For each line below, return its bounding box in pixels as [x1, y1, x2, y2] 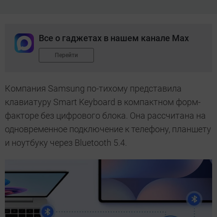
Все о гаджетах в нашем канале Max [39, 33, 189, 44]
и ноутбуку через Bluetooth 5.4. [5, 138, 127, 148]
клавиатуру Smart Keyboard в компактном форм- [5, 97, 201, 108]
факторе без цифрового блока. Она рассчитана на [5, 110, 206, 121]
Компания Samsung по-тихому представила [5, 83, 182, 94]
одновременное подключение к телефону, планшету [5, 124, 211, 135]
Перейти [55, 52, 78, 59]
